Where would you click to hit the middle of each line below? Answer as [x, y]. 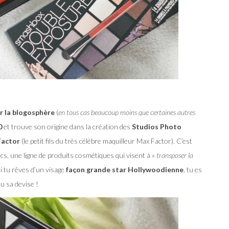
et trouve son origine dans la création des [67, 126]
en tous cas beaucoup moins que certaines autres [127, 112]
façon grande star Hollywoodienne [124, 169]
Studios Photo [157, 126]
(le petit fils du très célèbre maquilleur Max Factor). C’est [106, 141]
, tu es [193, 169]
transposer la [175, 155]
